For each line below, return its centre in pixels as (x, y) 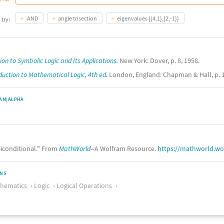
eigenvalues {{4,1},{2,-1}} (148, 18)
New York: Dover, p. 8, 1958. (159, 60)
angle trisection (77, 18)
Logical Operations (84, 185)
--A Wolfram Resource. (124, 148)
